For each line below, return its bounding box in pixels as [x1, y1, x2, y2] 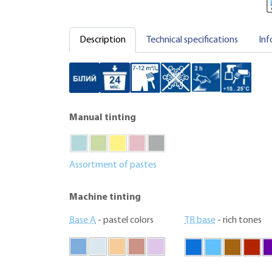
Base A [69, 215, 96, 225]
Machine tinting [69, 192, 141, 202]
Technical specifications [146, 35, 238, 45]
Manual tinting [69, 112, 136, 123]
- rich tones [216, 215, 262, 225]
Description [80, 35, 126, 45]
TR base [185, 215, 216, 225]
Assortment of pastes [69, 160, 157, 170]
